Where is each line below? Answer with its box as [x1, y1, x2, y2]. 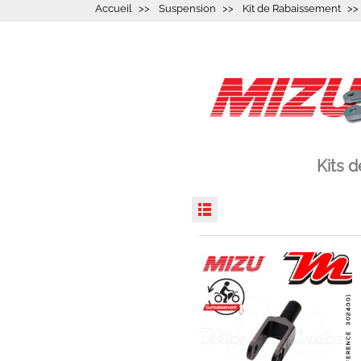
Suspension [159, 2, 216, 15]
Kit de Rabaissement [243, 2, 341, 15]
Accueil [95, 2, 132, 15]
